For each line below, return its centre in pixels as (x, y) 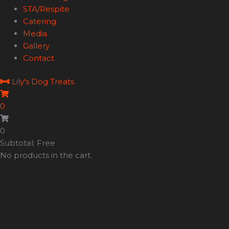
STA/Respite (46, 9)
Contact (39, 58)
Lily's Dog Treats (43, 82)
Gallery (36, 45)
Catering (40, 21)
